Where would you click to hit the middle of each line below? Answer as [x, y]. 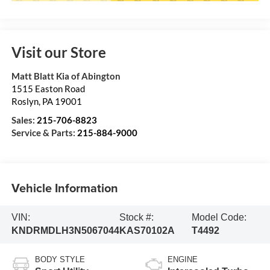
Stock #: [136, 218]
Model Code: [219, 218]
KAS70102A [147, 231]
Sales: [24, 120]
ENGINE [183, 260]
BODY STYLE [60, 260]
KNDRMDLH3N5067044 [65, 231]
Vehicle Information [64, 187]
